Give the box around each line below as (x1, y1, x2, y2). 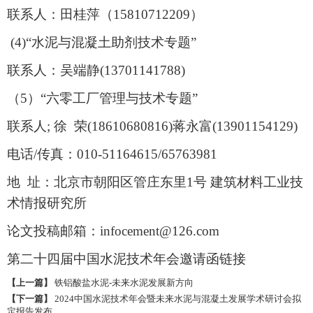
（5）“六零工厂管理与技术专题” (7, 91, 198, 106)
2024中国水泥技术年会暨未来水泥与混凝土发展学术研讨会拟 (54, 293, 301, 305)
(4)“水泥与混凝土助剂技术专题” (7, 35, 196, 50)
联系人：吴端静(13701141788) (7, 63, 185, 78)
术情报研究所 (7, 196, 97, 211)
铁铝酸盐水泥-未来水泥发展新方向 (54, 277, 194, 289)
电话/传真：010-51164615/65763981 (7, 147, 217, 162)
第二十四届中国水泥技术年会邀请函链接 (7, 252, 246, 267)
